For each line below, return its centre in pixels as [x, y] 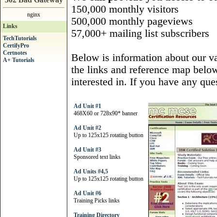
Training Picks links [97, 201]
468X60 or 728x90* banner [106, 113]
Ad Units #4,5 [91, 171]
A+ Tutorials [19, 60]
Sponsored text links [97, 157]
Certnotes [15, 53]
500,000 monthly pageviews [132, 21]
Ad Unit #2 [87, 128]
